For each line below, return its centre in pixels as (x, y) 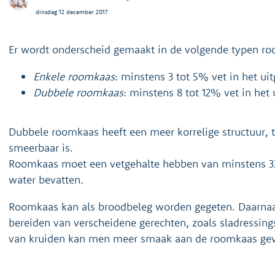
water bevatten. (46, 180)
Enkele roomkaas (74, 76)
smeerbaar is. (41, 148)
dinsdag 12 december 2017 (72, 12)
